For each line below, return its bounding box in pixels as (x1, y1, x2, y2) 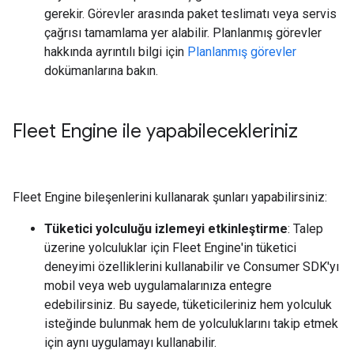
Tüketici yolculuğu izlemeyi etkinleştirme (44, 220, 288, 236)
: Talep (288, 220, 323, 236)
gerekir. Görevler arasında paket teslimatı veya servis (44, 6, 337, 21)
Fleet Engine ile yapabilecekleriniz (13, 119, 298, 143)
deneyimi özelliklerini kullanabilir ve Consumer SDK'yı (44, 258, 339, 274)
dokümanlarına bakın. (44, 62, 158, 78)
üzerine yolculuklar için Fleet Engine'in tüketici (44, 239, 296, 255)
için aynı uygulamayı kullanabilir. (44, 334, 217, 350)
